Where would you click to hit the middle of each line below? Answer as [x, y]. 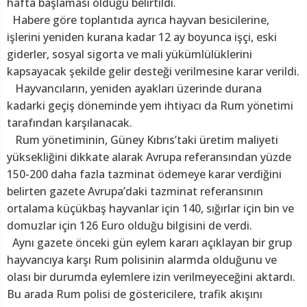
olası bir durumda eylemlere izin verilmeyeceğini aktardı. [151, 277]
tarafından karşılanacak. [72, 123]
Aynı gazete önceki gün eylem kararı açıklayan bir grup [149, 243]
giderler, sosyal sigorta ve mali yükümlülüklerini [130, 54]
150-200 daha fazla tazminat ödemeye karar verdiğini [144, 174]
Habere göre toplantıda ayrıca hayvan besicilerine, [138, 20]
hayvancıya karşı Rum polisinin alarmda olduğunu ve [142, 260]
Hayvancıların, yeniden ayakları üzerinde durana [134, 89]
